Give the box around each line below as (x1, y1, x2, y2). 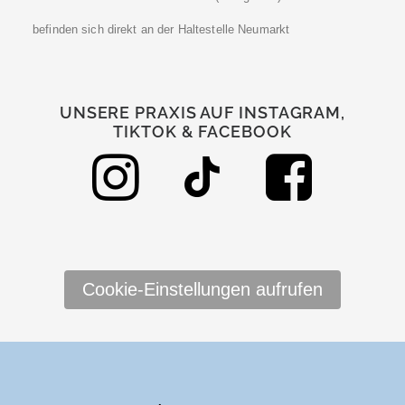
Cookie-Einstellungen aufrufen (82, 279, 323, 299)
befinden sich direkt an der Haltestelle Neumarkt (33, 23, 290, 36)
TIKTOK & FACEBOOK (113, 122, 292, 141)
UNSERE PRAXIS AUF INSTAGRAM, (59, 103, 346, 122)
